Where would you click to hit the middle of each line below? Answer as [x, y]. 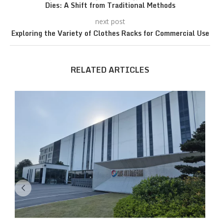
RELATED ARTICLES [110, 70]
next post [110, 21]
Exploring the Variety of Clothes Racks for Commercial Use [110, 33]
